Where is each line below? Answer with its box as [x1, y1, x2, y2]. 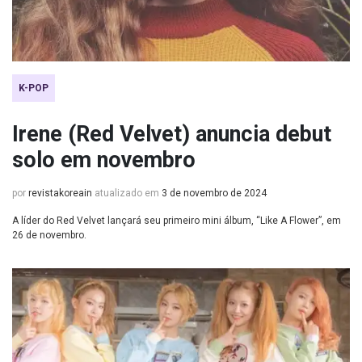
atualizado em [92, 187, 162, 199]
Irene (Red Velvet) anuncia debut [12, 121, 331, 147]
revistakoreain [28, 187, 92, 199]
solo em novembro [12, 147, 196, 173]
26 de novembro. [12, 229, 86, 241]
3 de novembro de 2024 [162, 187, 267, 199]
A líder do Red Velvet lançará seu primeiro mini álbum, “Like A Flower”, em [12, 215, 341, 226]
